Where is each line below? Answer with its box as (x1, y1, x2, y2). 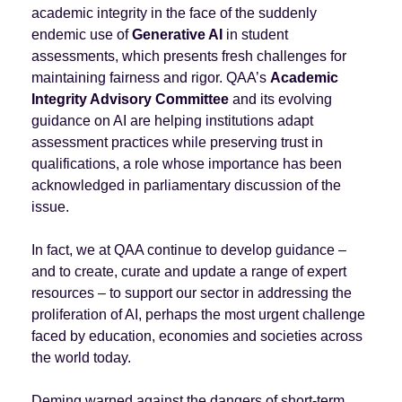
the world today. (31, 349, 131, 365)
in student (222, 26, 288, 42)
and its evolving (228, 91, 332, 107)
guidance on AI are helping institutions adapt (31, 112, 313, 128)
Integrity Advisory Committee (31, 91, 229, 107)
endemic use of (31, 26, 132, 42)
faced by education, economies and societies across (31, 328, 363, 344)
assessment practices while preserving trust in (31, 134, 323, 150)
